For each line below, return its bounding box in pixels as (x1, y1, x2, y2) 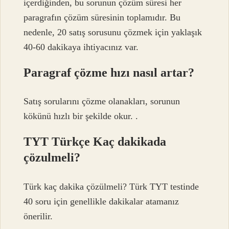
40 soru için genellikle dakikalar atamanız (24, 196, 179, 207)
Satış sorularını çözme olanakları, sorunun (24, 96, 180, 107)
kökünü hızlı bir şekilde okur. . (24, 111, 139, 122)
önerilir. (24, 211, 53, 221)
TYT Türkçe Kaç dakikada (24, 135, 167, 149)
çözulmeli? (24, 151, 81, 165)
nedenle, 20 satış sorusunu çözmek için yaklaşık (24, 27, 202, 38)
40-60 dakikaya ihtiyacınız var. (24, 42, 139, 53)
